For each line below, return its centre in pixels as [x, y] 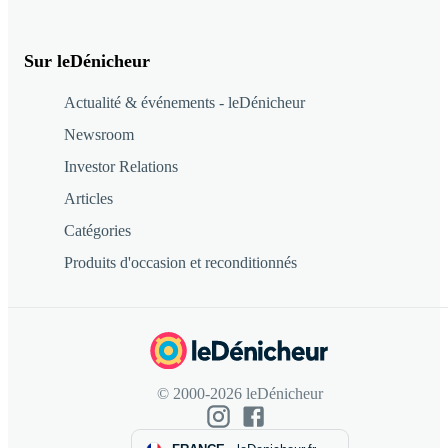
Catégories [97, 231]
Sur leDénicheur [87, 61]
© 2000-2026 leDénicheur [240, 393]
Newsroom [99, 135]
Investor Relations [121, 167]
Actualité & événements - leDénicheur [184, 103]
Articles [88, 199]
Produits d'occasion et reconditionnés [180, 263]
